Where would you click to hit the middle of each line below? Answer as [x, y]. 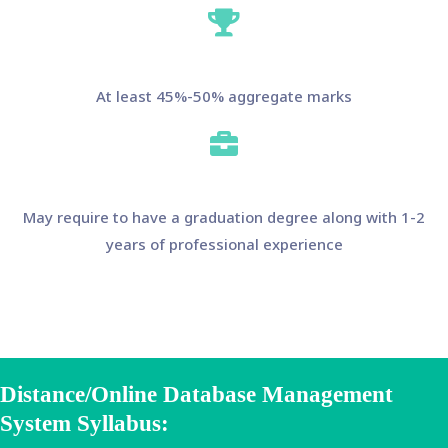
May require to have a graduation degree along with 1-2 [224, 216]
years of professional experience [224, 243]
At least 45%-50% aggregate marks [224, 95]
